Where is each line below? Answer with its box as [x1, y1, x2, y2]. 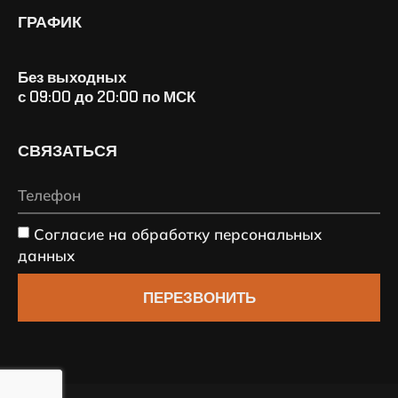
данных [18, 245, 75, 265]
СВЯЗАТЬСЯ [18, 140, 117, 163]
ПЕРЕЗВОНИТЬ [142, 287, 256, 307]
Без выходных [18, 68, 126, 88]
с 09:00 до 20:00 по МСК [18, 87, 195, 107]
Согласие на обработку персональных [34, 224, 322, 243]
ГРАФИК [18, 12, 82, 34]
